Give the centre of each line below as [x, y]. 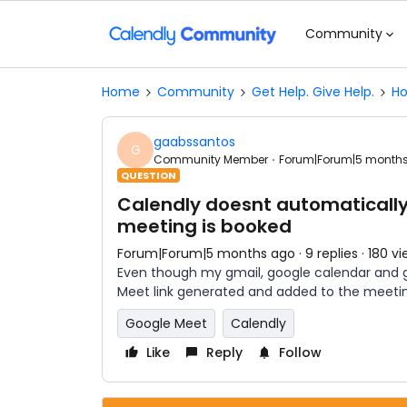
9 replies [332, 253]
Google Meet [166, 323]
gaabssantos [194, 141]
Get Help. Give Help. [313, 92]
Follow [300, 352]
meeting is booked [204, 226]
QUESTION [149, 175]
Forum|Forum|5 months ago [206, 253]
